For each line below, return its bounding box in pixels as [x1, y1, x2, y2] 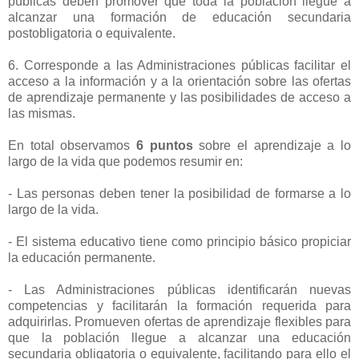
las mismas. [8, 107, 75, 121]
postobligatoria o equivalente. [8, 26, 175, 41]
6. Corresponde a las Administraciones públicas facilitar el [8, 58, 351, 73]
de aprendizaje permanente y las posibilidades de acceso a [8, 91, 351, 105]
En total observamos [8, 139, 136, 153]
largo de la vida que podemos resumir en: [8, 155, 243, 169]
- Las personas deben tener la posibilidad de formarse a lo [8, 187, 351, 201]
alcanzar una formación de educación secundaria [8, 10, 351, 25]
